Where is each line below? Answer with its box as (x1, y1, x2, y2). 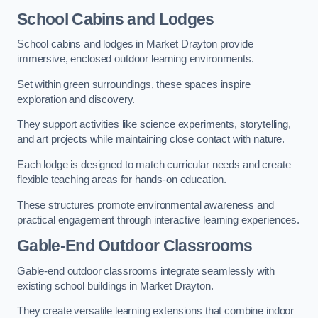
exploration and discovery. (17, 93, 136, 105)
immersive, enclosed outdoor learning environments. (17, 53, 254, 65)
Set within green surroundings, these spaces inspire (17, 78, 251, 90)
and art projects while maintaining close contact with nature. (17, 133, 285, 146)
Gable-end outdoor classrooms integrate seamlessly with (17, 265, 275, 277)
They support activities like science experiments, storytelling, (17, 119, 291, 131)
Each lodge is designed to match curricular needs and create (17, 159, 291, 170)
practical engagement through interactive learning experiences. (17, 214, 300, 226)
